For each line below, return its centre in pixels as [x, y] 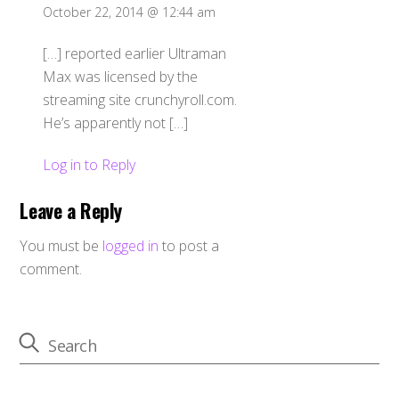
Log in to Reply [89, 165]
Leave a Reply [71, 210]
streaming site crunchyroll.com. [140, 100]
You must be [61, 246]
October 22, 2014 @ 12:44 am [129, 12]
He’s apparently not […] [115, 123]
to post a [189, 246]
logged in [131, 246]
